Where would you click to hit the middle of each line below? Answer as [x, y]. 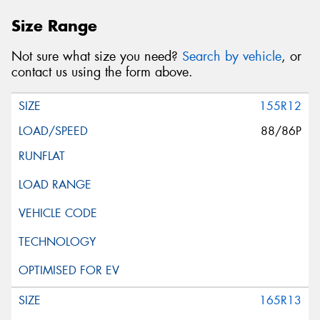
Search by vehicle [232, 56]
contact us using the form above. [102, 72]
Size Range [54, 26]
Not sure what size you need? [97, 56]
